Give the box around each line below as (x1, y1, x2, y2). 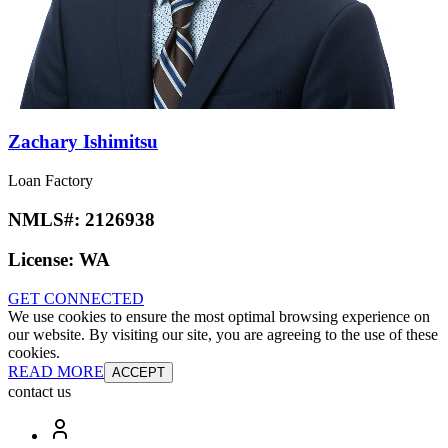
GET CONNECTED (8, 290, 144, 308)
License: (8, 249, 79, 271)
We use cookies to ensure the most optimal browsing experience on (8, 308, 430, 326)
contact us (8, 383, 71, 401)
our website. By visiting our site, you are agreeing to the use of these (8, 326, 438, 344)
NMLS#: (8, 208, 85, 230)
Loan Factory (8, 171, 93, 189)
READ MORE (8, 363, 104, 381)
